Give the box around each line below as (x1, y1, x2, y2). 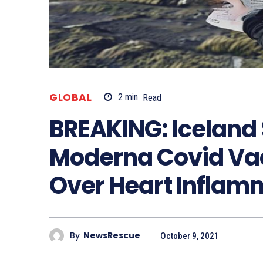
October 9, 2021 (160, 230, 219, 241)
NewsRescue (83, 230, 140, 242)
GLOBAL (49, 90, 92, 104)
